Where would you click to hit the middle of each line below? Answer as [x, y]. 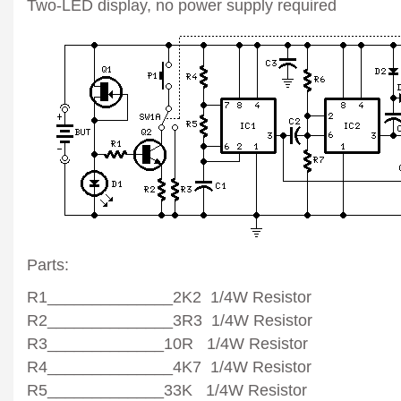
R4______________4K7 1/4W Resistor [169, 366]
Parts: [48, 264]
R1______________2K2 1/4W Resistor [169, 296]
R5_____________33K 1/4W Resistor [167, 389]
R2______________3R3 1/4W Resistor [170, 320]
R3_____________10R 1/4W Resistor [167, 343]
